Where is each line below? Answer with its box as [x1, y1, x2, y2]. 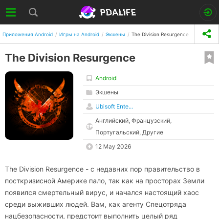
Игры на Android [59, 31, 99, 37]
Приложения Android [2, 31, 53, 37]
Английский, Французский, [95, 117, 172, 124]
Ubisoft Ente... [95, 103, 133, 110]
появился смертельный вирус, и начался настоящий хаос [5, 188, 199, 197]
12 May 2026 [95, 143, 131, 150]
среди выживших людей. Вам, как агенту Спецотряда [5, 200, 186, 208]
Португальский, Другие [95, 129, 163, 136]
